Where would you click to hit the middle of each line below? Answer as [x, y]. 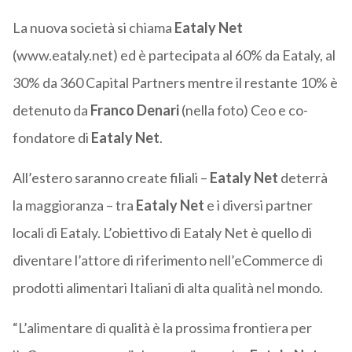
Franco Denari [134, 110]
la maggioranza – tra [74, 205]
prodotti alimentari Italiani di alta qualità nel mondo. [167, 288]
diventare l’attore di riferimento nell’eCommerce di [167, 260]
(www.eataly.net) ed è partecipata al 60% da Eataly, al [174, 55]
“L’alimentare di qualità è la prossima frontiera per [162, 328]
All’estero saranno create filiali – [111, 178]
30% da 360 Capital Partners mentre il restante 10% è [175, 83]
